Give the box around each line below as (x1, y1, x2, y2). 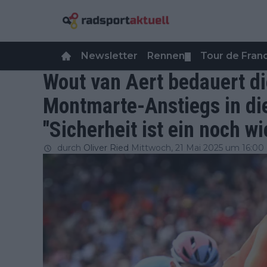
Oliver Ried (83, 142, 129, 153)
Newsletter (81, 50, 138, 61)
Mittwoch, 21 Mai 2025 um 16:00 (131, 142, 264, 153)
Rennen (147, 50, 185, 61)
